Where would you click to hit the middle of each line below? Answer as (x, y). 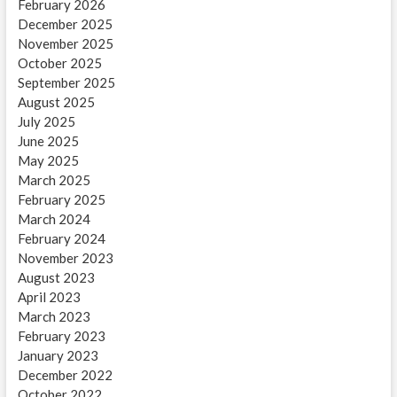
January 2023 (58, 356)
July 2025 (46, 122)
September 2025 (66, 83)
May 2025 (48, 161)
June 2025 (48, 141)
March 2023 (54, 317)
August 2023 (56, 278)
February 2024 (61, 239)
